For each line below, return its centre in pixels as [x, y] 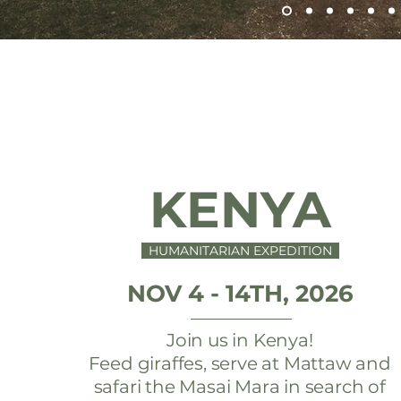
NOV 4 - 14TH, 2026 [241, 294]
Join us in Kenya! [239, 340]
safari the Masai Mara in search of [239, 387]
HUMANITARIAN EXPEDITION [241, 251]
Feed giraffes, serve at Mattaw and [239, 363]
